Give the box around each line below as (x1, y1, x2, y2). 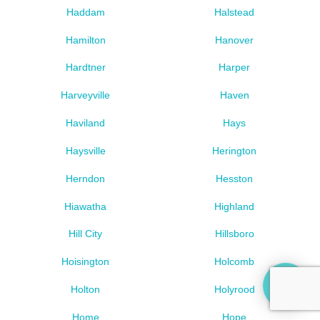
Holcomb (214, 256, 255, 268)
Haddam (66, 6, 105, 18)
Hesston (216, 172, 254, 184)
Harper (219, 61, 251, 74)
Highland (214, 200, 255, 212)
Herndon (66, 172, 106, 184)
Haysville (65, 144, 106, 156)
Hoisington (61, 256, 110, 268)
